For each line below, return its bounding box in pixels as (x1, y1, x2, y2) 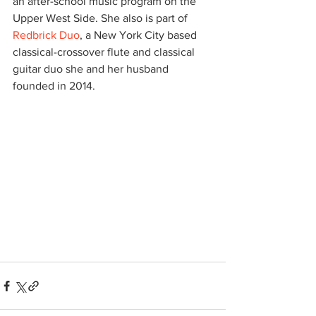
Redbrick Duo (13, 28, 80, 41)
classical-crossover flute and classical (13, 45, 197, 58)
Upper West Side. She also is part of (13, 11, 190, 24)
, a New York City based (80, 28, 200, 41)
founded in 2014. (13, 79, 95, 92)
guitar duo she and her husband (13, 62, 171, 75)
